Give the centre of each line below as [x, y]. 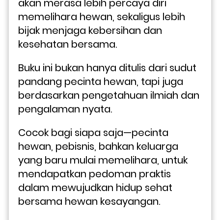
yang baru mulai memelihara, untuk [103, 160]
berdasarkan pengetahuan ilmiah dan [109, 95]
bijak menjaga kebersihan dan [90, 30]
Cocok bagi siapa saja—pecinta [93, 132]
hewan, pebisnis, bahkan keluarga [98, 146]
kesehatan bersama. [68, 44]
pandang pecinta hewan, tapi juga [101, 81]
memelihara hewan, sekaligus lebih [102, 16]
